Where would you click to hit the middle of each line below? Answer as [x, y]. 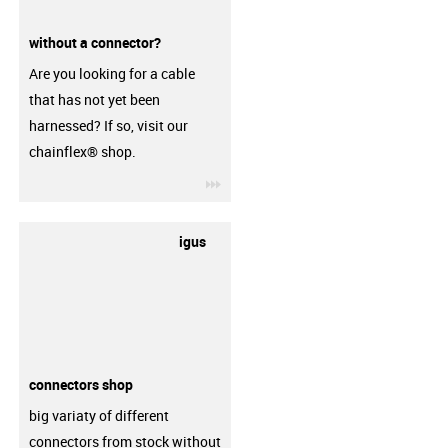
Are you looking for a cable [111, 73]
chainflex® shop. [82, 151]
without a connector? [94, 42]
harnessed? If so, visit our [108, 125]
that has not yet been [94, 99]
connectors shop [80, 384]
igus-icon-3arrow [273, 182]
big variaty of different [98, 415]
